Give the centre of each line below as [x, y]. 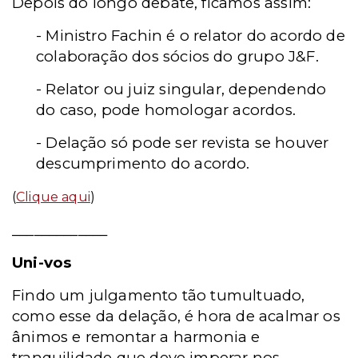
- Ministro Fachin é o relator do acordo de [191, 36]
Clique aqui [53, 197]
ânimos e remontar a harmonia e [136, 337]
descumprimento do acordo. [143, 163]
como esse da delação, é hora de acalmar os [176, 316]
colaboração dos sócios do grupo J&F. [177, 56]
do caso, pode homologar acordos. [166, 110]
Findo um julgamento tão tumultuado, [159, 295]
